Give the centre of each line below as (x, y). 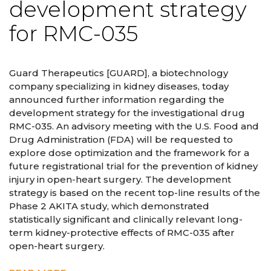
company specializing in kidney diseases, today (119, 86)
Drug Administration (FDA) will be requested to (121, 139)
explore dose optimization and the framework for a (129, 152)
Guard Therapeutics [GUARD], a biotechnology (119, 73)
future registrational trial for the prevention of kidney (133, 166)
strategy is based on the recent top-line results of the (135, 192)
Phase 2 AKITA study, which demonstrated (109, 206)
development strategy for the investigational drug (127, 113)
